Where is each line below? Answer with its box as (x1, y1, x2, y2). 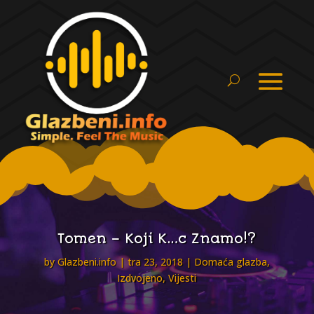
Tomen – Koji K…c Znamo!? (57, 231, 257, 247)
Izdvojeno (117, 271, 163, 285)
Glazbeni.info (57, 255, 116, 269)
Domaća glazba (193, 255, 267, 269)
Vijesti (168, 271, 197, 285)
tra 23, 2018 (127, 255, 183, 269)
